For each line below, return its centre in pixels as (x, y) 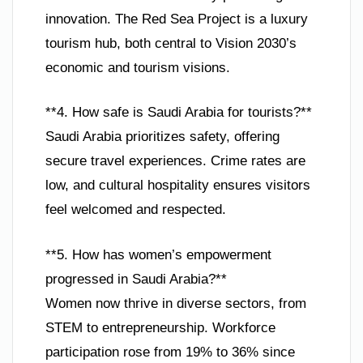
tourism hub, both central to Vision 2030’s (171, 43)
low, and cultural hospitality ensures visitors (178, 186)
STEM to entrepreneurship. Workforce (160, 327)
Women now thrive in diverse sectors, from (176, 303)
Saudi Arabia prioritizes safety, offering (162, 137)
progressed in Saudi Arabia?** (136, 279)
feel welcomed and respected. (136, 210)
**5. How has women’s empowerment (158, 254)
